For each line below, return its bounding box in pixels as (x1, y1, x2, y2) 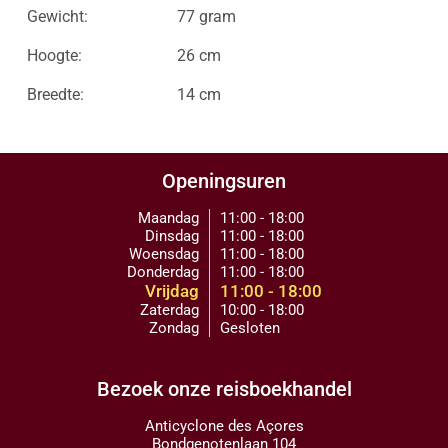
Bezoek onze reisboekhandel (96, 377, 352, 401)
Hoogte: (26, 46, 82, 65)
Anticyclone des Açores (144, 417, 304, 435)
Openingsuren (162, 169, 286, 193)
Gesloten (219, 319, 280, 337)
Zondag (148, 319, 199, 337)
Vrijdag (144, 281, 199, 301)
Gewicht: (26, 7, 88, 26)
